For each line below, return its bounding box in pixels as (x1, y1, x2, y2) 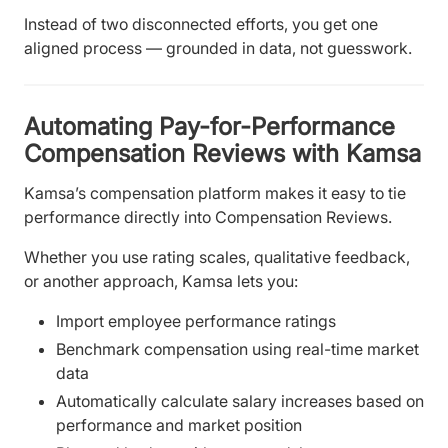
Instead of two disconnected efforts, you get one (24, 13, 378, 34)
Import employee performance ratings (56, 310, 336, 331)
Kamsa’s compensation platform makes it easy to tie (24, 182, 406, 203)
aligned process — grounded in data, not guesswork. (24, 37, 412, 58)
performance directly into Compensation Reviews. (24, 206, 392, 227)
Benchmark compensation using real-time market (56, 338, 419, 359)
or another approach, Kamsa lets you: (24, 270, 298, 291)
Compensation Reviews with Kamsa (24, 139, 421, 169)
